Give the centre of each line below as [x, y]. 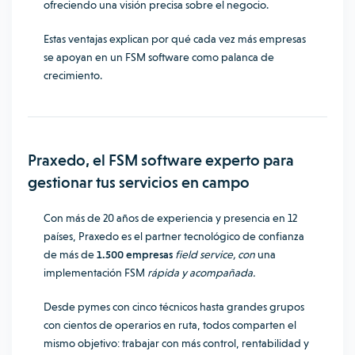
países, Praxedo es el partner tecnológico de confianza [174, 236]
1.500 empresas [135, 254]
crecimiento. [74, 75]
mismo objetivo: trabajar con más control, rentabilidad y [176, 343]
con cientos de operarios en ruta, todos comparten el [170, 325]
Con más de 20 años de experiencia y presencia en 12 [170, 218]
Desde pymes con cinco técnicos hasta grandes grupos [174, 307]
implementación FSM [95, 273]
